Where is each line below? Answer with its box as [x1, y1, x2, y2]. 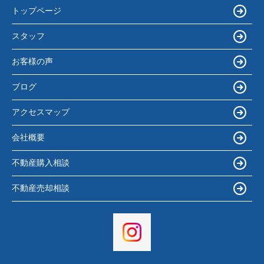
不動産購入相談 [12, 158, 70, 168]
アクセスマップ [12, 107, 70, 117]
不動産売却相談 [12, 183, 70, 193]
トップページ [12, 6, 61, 16]
